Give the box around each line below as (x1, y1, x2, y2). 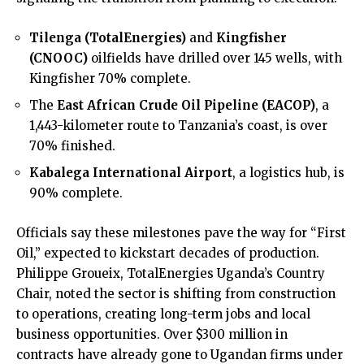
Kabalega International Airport (29, 165, 232, 180)
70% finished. (29, 138, 115, 154)
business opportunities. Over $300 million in (16, 327, 288, 342)
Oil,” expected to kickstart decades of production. (16, 245, 319, 261)
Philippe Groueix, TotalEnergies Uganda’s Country (16, 266, 325, 281)
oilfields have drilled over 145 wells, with (88, 50, 342, 66)
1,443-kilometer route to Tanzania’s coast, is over (29, 118, 327, 133)
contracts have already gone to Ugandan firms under (16, 347, 343, 362)
